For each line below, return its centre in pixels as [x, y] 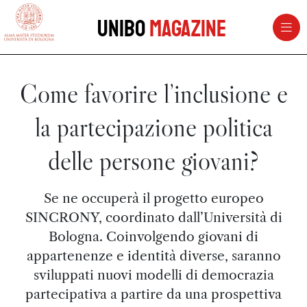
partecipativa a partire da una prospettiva [153, 294]
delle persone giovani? [153, 161]
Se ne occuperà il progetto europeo [153, 198]
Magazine [187, 29]
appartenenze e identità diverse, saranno [153, 256]
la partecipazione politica [153, 127]
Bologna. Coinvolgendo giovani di [153, 236]
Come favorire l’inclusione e [153, 94]
